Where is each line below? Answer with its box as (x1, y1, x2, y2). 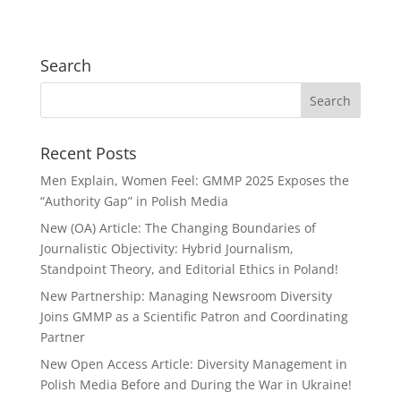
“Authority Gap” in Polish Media (39, 192, 228, 210)
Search (39, 55, 91, 77)
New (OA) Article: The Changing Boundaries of (39, 219, 316, 237)
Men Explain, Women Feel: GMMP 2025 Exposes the (39, 172, 349, 190)
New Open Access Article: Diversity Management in (39, 355, 347, 373)
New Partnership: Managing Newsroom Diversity (39, 287, 332, 305)
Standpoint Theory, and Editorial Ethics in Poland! (39, 260, 338, 278)
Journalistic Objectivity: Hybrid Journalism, (39, 240, 294, 258)
